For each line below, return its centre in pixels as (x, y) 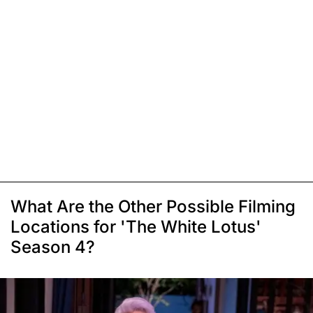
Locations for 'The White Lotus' (136, 226)
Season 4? (53, 247)
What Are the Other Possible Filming (153, 206)
